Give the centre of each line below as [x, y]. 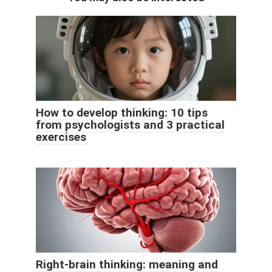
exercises [61, 137]
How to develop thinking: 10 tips [122, 113]
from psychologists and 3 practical [130, 125]
